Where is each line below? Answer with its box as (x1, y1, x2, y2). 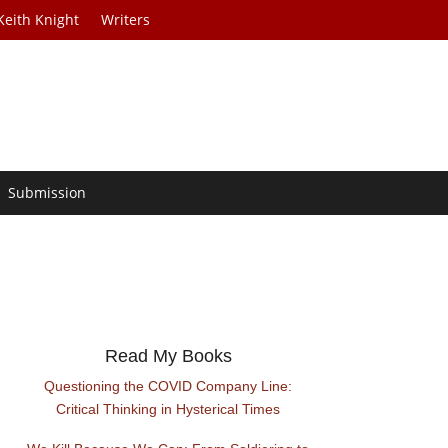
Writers (101, 10, 151, 29)
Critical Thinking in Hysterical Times (56, 401, 281, 418)
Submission (8, 183, 87, 203)
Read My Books (104, 346, 232, 367)
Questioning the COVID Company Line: (44, 378, 293, 395)
